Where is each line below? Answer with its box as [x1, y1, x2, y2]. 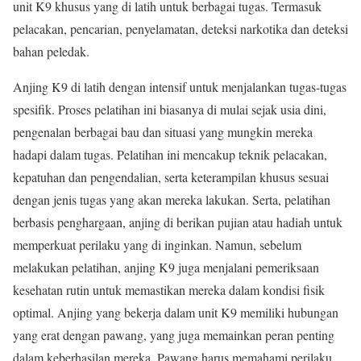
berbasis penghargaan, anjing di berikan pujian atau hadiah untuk [13, 213, 342, 230]
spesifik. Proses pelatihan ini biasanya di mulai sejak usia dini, [13, 100, 326, 118]
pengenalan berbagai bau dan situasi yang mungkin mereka [13, 122, 313, 140]
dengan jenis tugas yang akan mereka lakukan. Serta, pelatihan [13, 190, 330, 208]
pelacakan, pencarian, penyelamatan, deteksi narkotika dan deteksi [13, 19, 348, 37]
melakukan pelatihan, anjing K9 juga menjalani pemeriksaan [13, 258, 319, 276]
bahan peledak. [13, 42, 89, 60]
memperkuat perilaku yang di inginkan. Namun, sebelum [13, 235, 301, 253]
